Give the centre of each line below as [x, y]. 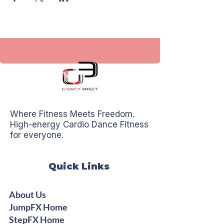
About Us [27, 194]
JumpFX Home [38, 207]
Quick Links [79, 166]
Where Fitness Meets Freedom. [72, 114]
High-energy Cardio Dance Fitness [79, 124]
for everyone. [37, 135]
